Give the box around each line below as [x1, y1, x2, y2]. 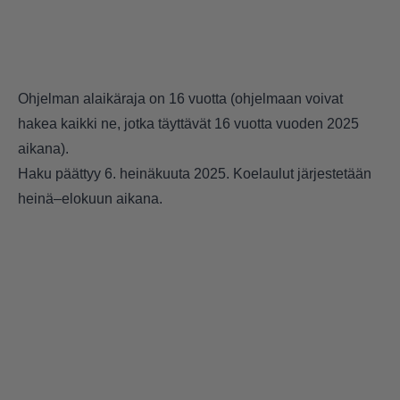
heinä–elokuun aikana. [18, 191, 162, 207]
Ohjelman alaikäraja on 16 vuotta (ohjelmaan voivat [18, 91, 343, 107]
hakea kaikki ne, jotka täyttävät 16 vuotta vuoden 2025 [18, 116, 359, 132]
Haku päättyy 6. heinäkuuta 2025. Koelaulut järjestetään [18, 166, 371, 182]
